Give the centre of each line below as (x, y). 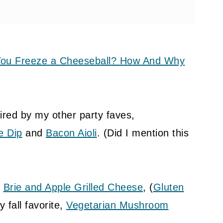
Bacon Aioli (71, 133)
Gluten (168, 187)
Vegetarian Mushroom (117, 205)
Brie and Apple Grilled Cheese (73, 187)
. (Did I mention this (143, 133)
